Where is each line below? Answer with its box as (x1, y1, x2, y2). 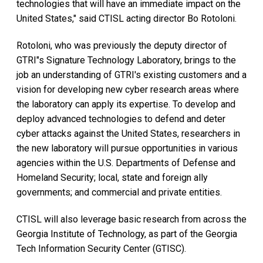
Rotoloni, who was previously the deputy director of (16, 40, 227, 52)
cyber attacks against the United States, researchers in (16, 128, 240, 140)
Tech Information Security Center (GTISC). (16, 242, 186, 254)
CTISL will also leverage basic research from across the (16, 213, 247, 225)
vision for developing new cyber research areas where (16, 84, 239, 96)
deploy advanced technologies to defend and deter (16, 113, 225, 125)
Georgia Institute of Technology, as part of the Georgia (16, 228, 237, 240)
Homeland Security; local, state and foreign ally (16, 172, 208, 184)
